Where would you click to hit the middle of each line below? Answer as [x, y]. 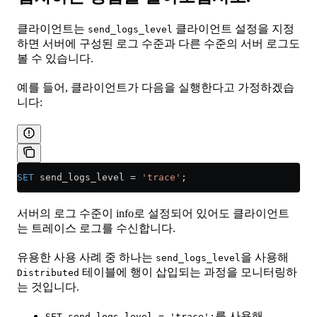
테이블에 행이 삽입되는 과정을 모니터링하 [188, 272]
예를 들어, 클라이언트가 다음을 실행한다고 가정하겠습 [156, 87]
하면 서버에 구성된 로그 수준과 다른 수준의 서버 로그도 [158, 43]
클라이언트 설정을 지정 [234, 28]
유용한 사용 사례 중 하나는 [86, 257]
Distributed [48, 272]
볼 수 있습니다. [55, 58]
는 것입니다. [48, 287]
